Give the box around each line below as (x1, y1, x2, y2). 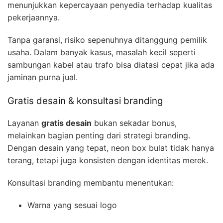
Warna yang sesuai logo (27, 200, 117, 211)
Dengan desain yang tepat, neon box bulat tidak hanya (7, 143, 214, 153)
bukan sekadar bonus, (92, 118, 177, 128)
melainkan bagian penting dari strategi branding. (7, 130, 190, 141)
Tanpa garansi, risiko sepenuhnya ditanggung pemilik (7, 34, 207, 45)
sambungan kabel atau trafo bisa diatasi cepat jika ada (7, 59, 215, 70)
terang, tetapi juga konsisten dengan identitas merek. (7, 155, 208, 166)
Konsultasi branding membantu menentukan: (7, 178, 174, 188)
